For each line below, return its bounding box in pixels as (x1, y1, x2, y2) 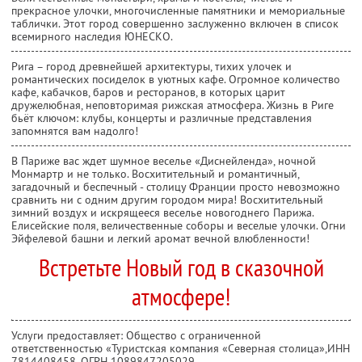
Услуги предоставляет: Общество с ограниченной (11, 327, 261, 343)
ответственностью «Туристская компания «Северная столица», (11, 340, 327, 356)
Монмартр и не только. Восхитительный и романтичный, (11, 166, 299, 181)
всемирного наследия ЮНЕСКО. (11, 28, 173, 44)
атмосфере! (132, 280, 230, 312)
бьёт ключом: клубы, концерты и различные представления (11, 110, 312, 125)
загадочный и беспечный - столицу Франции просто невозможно (11, 179, 340, 194)
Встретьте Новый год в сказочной (38, 250, 324, 283)
